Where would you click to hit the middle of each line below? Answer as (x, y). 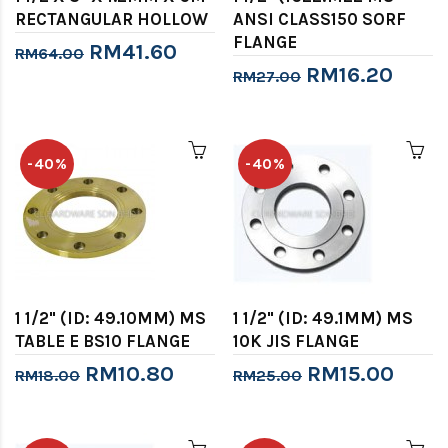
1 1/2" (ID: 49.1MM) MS (323, 318)
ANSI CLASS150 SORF (319, 19)
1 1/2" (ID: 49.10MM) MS (110, 318)
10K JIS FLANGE (296, 341)
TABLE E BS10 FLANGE (102, 341)
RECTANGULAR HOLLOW (111, 19)
